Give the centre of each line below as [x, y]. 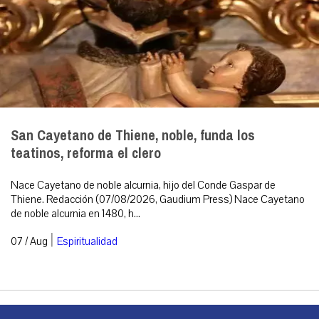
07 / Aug [29, 242]
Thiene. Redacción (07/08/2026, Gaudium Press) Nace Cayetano [158, 200]
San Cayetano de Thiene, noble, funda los [133, 136]
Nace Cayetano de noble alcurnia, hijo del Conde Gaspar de [143, 185]
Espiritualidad [87, 242]
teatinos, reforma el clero [86, 154]
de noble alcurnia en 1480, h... [75, 214]
